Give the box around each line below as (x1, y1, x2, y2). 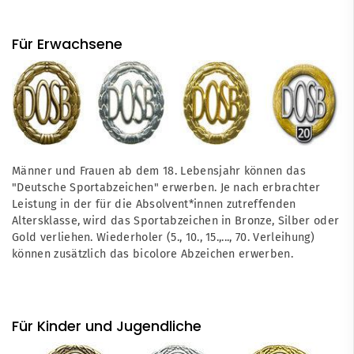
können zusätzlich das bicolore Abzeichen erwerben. (12, 247, 294, 261)
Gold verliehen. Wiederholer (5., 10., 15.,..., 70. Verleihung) (12, 230, 314, 244)
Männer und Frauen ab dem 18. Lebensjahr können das (12, 164, 307, 178)
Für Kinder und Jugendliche (12, 315, 201, 336)
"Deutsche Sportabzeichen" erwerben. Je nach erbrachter (12, 180, 321, 194)
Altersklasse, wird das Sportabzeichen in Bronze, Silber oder (12, 213, 340, 228)
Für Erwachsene (12, 34, 122, 55)
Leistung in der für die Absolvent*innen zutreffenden (12, 197, 296, 211)
